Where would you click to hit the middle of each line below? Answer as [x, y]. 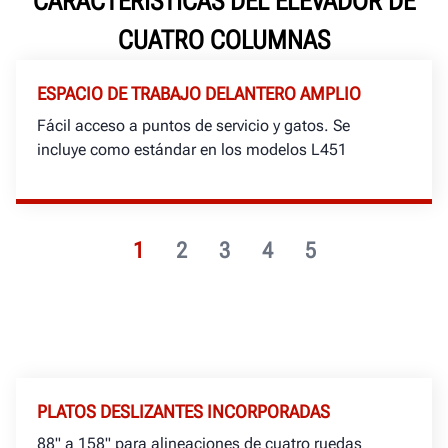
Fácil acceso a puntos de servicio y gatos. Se [193, 126]
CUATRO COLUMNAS [224, 40]
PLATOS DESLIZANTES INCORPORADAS [183, 412]
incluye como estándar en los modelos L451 [192, 150]
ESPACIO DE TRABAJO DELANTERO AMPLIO [199, 94]
